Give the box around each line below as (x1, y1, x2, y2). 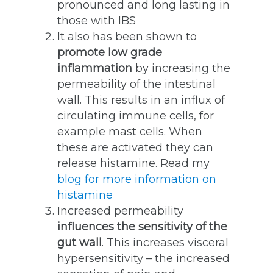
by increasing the (132, 62, 230, 75)
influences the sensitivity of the (57, 220, 227, 233)
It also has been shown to (57, 30, 197, 43)
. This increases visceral (102, 236, 229, 249)
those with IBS (57, 14, 136, 27)
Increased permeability (57, 204, 183, 218)
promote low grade (57, 46, 162, 59)
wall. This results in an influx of (57, 93, 225, 107)
